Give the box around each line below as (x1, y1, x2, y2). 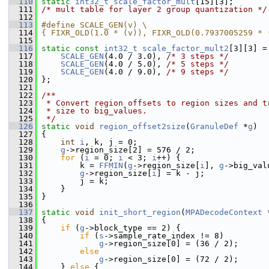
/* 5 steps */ (166, 59, 229, 68)
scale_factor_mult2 (142, 44, 229, 53)
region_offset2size (99, 122, 186, 131)
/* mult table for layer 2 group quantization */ (41, 5, 267, 14)
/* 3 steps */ (166, 52, 229, 61)
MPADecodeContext (186, 208, 262, 217)
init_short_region (99, 208, 181, 217)
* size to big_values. (41, 106, 147, 115)
